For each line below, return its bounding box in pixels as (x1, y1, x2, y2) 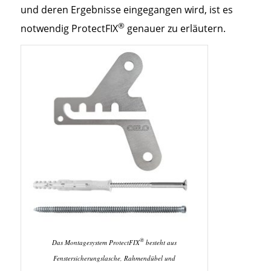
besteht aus (143, 237, 177, 247)
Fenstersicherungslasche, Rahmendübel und (53, 253, 175, 263)
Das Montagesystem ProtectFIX (51, 237, 140, 247)
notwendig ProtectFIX (20, 22, 118, 36)
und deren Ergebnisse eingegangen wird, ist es (20, 3, 233, 17)
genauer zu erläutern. (124, 22, 226, 36)
